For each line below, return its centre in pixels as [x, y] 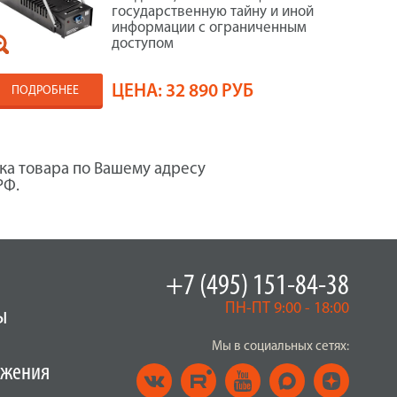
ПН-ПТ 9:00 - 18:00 [287, 309]
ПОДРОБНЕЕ [45, 91]
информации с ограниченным [209, 28]
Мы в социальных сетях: [280, 347]
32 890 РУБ [209, 92]
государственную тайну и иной [212, 12]
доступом [142, 44]
